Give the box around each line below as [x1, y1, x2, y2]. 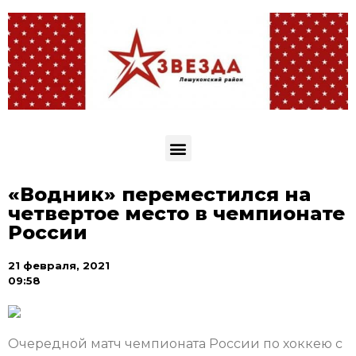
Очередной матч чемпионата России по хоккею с [8, 336, 342, 352]
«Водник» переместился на [8, 183, 311, 207]
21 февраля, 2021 [8, 259, 110, 273]
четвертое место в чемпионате [8, 202, 345, 226]
